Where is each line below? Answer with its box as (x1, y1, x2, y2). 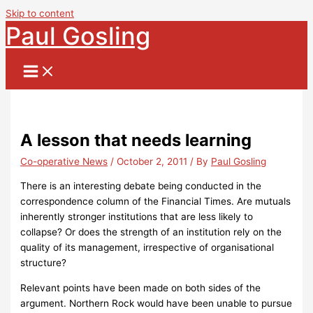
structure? (20, 256, 67, 268)
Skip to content (6, 8, 74, 19)
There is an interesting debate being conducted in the (20, 180, 262, 191)
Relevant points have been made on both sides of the (20, 282, 261, 293)
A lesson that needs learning (20, 130, 252, 151)
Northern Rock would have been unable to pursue (69, 297, 293, 309)
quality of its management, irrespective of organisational (20, 241, 275, 253)
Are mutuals (237, 195, 291, 207)
